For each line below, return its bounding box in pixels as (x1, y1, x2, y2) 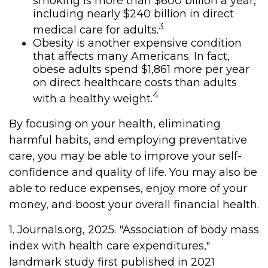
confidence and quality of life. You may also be (9, 166, 257, 179)
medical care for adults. (33, 23, 159, 36)
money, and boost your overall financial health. (9, 198, 259, 211)
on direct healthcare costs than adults (33, 76, 237, 89)
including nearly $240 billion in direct (33, 7, 234, 20)
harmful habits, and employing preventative (9, 133, 247, 147)
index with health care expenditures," (9, 239, 210, 252)
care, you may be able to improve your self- (9, 150, 242, 163)
